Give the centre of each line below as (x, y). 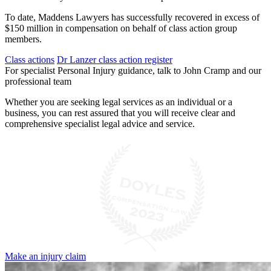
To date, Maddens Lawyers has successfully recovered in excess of (132, 18)
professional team (38, 82)
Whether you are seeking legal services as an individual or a (119, 102)
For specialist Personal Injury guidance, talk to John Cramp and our (133, 71)
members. (23, 39)
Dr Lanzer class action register (115, 60)
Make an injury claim (45, 256)
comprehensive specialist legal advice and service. (100, 124)
